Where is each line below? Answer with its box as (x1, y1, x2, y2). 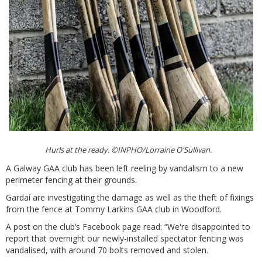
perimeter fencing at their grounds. (6, 174, 137, 185)
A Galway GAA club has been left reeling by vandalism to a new (6, 162, 243, 174)
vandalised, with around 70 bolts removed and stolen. (6, 244, 208, 256)
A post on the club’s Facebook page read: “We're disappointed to (6, 220, 250, 232)
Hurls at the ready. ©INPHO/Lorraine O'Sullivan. (44, 144, 212, 155)
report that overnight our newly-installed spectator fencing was (6, 232, 244, 244)
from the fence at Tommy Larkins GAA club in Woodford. (6, 203, 222, 215)
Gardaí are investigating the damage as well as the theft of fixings (6, 191, 254, 203)
